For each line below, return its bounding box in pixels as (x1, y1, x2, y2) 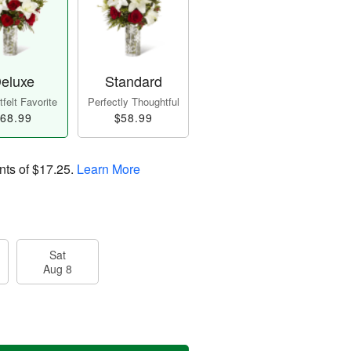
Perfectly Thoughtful (87, 94, 179, 110)
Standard (104, 71, 162, 92)
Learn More (77, 160, 140, 179)
